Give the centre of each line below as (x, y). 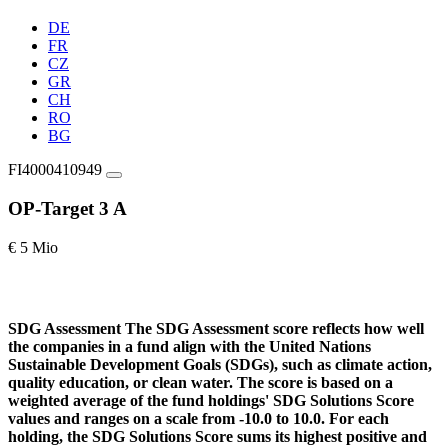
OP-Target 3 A (67, 208)
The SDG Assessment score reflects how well (274, 328)
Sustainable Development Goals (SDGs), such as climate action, (220, 364)
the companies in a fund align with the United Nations (189, 346)
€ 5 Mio (33, 247)
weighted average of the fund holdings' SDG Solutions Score (211, 400)
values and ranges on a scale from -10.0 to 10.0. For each (198, 418)
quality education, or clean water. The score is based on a (200, 382)
